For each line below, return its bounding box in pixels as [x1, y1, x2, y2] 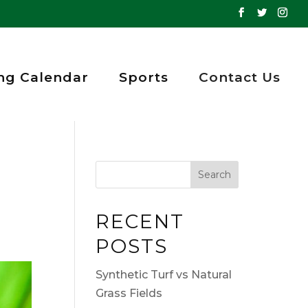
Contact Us [199, 69, 280, 85]
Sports [119, 69, 168, 85]
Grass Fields [95, 286, 162, 300]
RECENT [95, 209, 184, 233]
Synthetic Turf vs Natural [95, 267, 232, 281]
